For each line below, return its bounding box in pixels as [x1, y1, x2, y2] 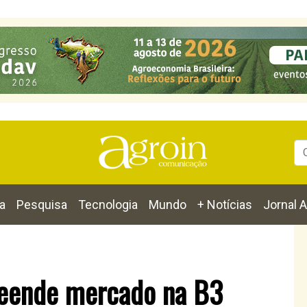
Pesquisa [16, 197, 67, 212]
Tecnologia [78, 197, 138, 212]
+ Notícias [197, 197, 252, 212]
